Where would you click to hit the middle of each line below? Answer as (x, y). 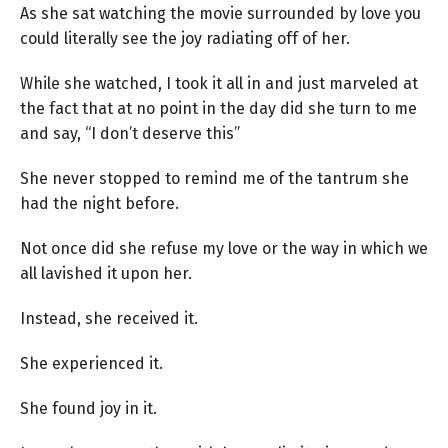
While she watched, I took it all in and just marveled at (219, 83)
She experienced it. (91, 363)
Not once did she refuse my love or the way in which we (224, 248)
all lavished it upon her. (106, 273)
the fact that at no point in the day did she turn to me (218, 108)
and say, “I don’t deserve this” (130, 133)
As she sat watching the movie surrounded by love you (220, 13)
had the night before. (99, 203)
